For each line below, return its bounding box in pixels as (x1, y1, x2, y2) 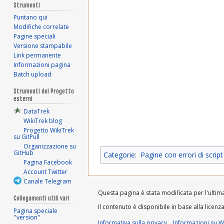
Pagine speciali (13, 32, 56, 41)
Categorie (103, 150, 135, 160)
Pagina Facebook (23, 158, 72, 167)
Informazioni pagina (13, 60, 71, 69)
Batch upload (13, 70, 52, 79)
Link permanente (13, 51, 61, 60)
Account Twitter (23, 167, 68, 176)
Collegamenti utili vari (13, 194, 70, 202)
